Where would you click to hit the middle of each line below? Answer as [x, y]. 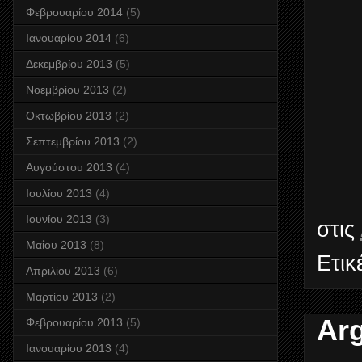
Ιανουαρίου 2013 [69, 349]
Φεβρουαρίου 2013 [74, 323]
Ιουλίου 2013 [59, 194]
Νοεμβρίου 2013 [67, 90]
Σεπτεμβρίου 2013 [73, 142]
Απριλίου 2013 [63, 271]
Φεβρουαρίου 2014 [74, 13]
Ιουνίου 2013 [59, 219]
